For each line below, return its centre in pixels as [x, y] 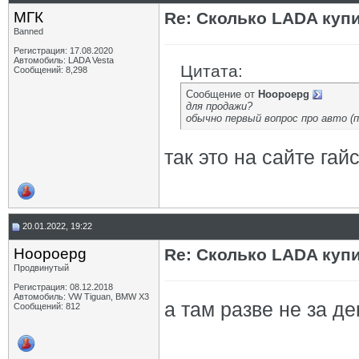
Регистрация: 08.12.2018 [63, 287]
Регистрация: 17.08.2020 [63, 50]
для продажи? [219, 106]
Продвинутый [41, 268]
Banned [28, 31]
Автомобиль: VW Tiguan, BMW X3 [81, 296]
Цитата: [212, 71]
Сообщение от [222, 94]
